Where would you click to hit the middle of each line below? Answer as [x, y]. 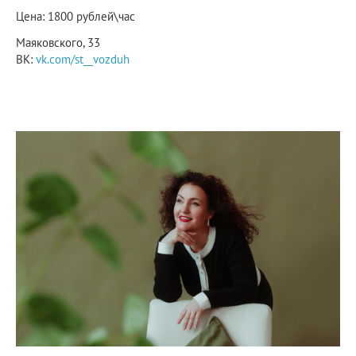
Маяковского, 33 [58, 42]
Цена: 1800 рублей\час [80, 17]
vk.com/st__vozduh [83, 59]
